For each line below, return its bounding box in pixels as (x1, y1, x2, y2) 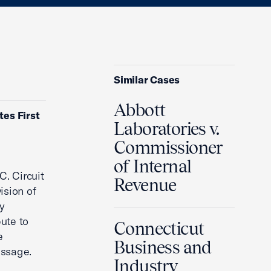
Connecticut (114, 218, 204, 239)
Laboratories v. (114, 119, 220, 139)
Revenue (114, 175, 177, 195)
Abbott (114, 100, 166, 120)
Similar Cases (114, 73, 180, 86)
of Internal (114, 156, 192, 177)
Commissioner (114, 137, 223, 158)
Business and (114, 237, 212, 258)
